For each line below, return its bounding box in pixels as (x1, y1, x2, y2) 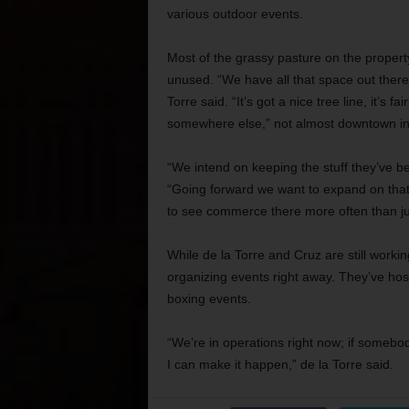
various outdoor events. (166, 6, 303, 21)
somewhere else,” (166, 116, 270, 131)
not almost (273, 116, 334, 131)
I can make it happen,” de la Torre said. (166, 357, 393, 372)
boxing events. (166, 291, 251, 306)
